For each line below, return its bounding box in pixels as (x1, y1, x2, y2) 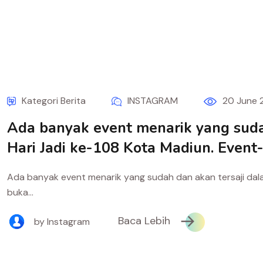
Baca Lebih (118, 214, 173, 228)
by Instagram (34, 215, 90, 228)
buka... (7, 186, 33, 198)
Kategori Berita (22, 95, 86, 107)
